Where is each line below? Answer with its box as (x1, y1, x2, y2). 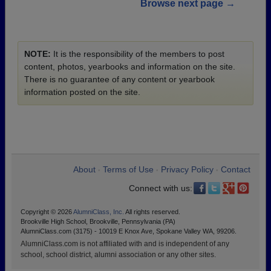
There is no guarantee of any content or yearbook (24, 74, 215, 85)
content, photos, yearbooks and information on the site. (24, 62, 235, 72)
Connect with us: (129, 183, 192, 194)
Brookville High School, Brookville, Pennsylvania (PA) (21, 218, 175, 226)
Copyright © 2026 (21, 208, 73, 216)
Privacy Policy (161, 165, 214, 175)
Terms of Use (103, 165, 154, 175)
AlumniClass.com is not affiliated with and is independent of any (21, 240, 229, 249)
